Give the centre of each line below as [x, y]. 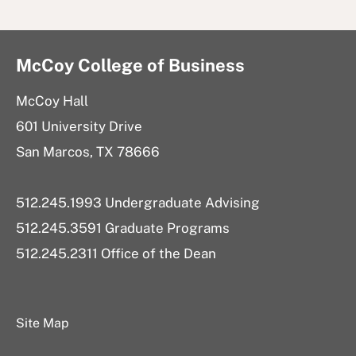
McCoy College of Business [130, 65]
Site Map [43, 323]
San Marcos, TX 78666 [88, 151]
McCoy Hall [52, 101]
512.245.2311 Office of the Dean [116, 253]
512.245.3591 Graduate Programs [123, 228]
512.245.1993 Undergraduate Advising [138, 202]
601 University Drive [79, 126]
